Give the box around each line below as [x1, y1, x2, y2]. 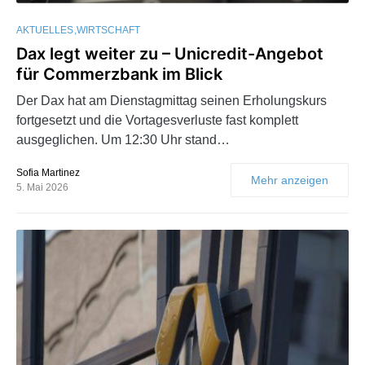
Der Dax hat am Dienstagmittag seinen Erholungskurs [16, 93, 327, 108]
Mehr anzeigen [251, 173, 328, 187]
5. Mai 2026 [16, 181, 68, 193]
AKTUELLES [16, 24, 73, 36]
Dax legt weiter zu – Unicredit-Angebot [16, 43, 323, 64]
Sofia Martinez [16, 166, 80, 178]
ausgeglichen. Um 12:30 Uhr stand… [16, 132, 230, 147]
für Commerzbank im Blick [16, 64, 222, 84]
